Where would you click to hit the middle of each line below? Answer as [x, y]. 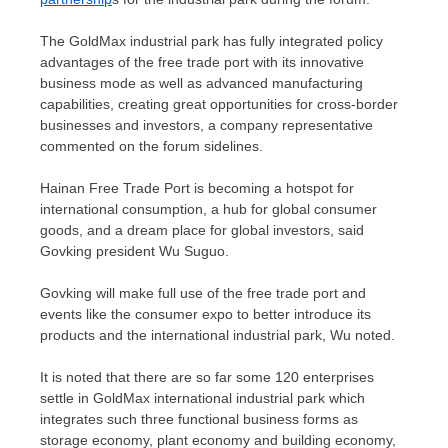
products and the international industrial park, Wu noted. [217, 334]
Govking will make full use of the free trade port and [203, 292]
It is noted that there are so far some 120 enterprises [207, 376]
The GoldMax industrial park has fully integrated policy [211, 40]
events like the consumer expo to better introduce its [205, 313]
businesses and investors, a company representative [206, 124]
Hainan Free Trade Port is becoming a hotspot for [197, 187]
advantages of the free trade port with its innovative [202, 61]
